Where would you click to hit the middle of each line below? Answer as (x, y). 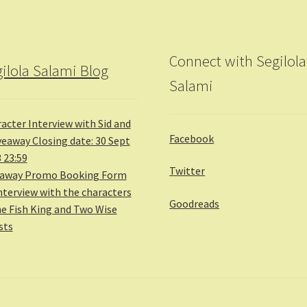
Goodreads (195, 203)
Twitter (187, 171)
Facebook (192, 138)
